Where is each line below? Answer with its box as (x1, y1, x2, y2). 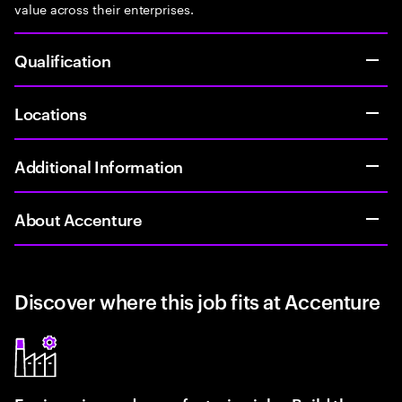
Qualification (14, 48, 111, 71)
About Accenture (14, 207, 143, 230)
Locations (14, 101, 87, 124)
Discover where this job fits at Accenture (14, 287, 380, 314)
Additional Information (14, 154, 184, 177)
